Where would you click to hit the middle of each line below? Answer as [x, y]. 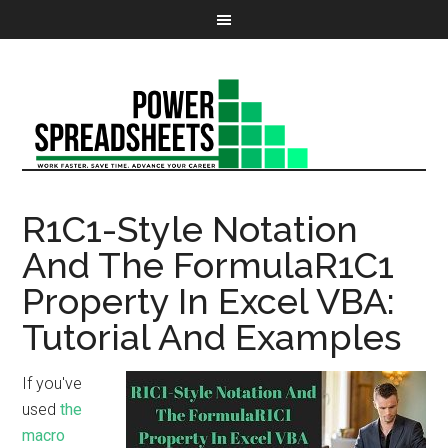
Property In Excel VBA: [209, 301]
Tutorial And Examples [212, 337]
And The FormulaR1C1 [208, 265]
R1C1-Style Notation [190, 229]
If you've [52, 383]
